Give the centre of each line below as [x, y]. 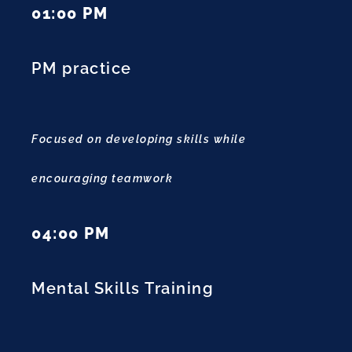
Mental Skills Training [123, 289]
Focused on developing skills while [139, 139]
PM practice [82, 69]
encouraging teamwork [102, 179]
